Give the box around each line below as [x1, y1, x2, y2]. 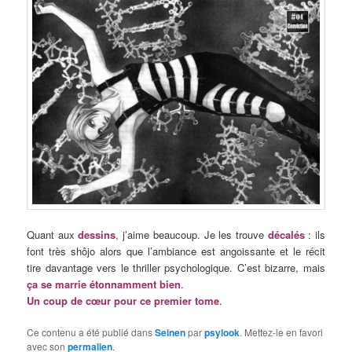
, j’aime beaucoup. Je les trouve [115, 226, 268, 242]
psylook [204, 324, 240, 339]
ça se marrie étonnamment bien [27, 276, 181, 291]
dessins [78, 226, 116, 242]
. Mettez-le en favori [240, 324, 324, 339]
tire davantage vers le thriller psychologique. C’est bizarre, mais [27, 259, 325, 275]
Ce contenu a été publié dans [27, 324, 156, 339]
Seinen [155, 324, 186, 339]
